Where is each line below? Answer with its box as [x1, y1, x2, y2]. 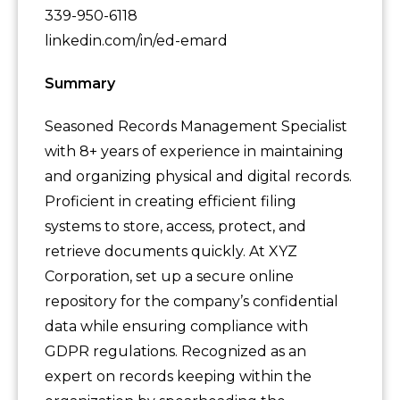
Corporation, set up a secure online [45, 268, 294, 286]
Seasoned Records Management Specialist [45, 118, 347, 136]
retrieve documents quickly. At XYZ [45, 243, 297, 261]
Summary [45, 75, 115, 93]
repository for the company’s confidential [45, 293, 338, 311]
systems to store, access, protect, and [45, 218, 306, 236]
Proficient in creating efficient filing [45, 193, 296, 211]
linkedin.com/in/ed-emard [45, 32, 228, 50]
